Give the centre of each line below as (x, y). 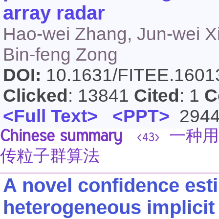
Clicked (35, 96)
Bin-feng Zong (60, 55)
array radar (54, 13)
